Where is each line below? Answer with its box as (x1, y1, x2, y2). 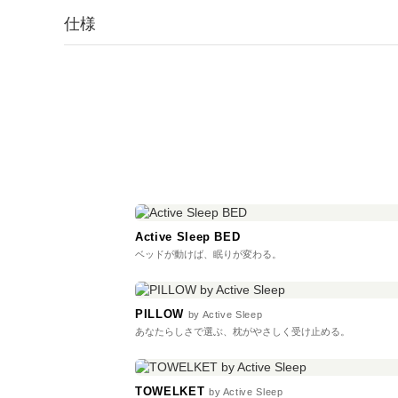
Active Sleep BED (135, 230, 241, 244)
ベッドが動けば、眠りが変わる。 (135, 249, 282, 260)
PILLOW (135, 307, 188, 322)
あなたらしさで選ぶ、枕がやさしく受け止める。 (135, 326, 350, 338)
